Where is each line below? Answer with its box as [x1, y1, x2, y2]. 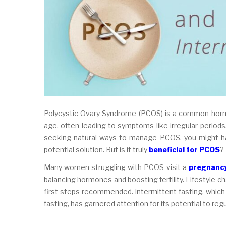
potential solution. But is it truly [44, 145, 149, 154]
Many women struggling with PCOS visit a [44, 162, 189, 172]
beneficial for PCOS [149, 145, 220, 154]
